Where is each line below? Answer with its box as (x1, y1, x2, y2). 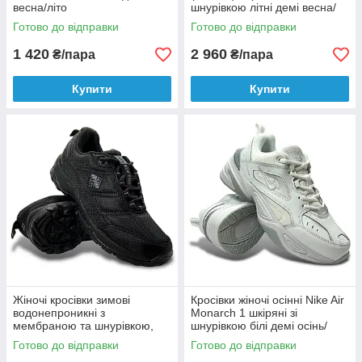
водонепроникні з (13, 306, 105, 319)
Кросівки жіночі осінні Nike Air (191, 293, 344, 306)
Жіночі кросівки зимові (13, 293, 130, 306)
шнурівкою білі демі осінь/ (191, 319, 327, 332)
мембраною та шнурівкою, (13, 319, 154, 332)
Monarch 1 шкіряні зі (191, 306, 297, 319)
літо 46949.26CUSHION (191, 14, 314, 27)
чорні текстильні (13, 332, 98, 345)
